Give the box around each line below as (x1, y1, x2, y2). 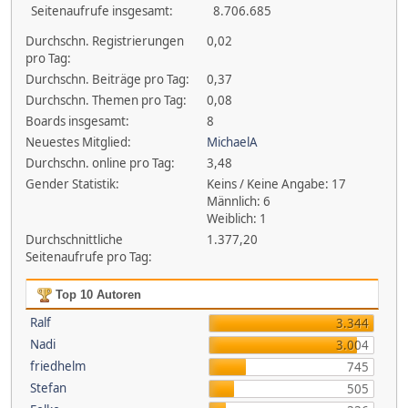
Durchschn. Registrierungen (25, 33, 184, 49)
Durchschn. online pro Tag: (25, 155, 175, 171)
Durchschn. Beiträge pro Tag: (25, 71, 189, 87)
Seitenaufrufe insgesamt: (31, 3, 173, 19)
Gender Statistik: (25, 176, 119, 192)
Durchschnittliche (25, 231, 123, 248)
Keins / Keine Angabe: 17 (207, 176, 347, 192)
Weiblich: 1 (207, 210, 268, 227)
